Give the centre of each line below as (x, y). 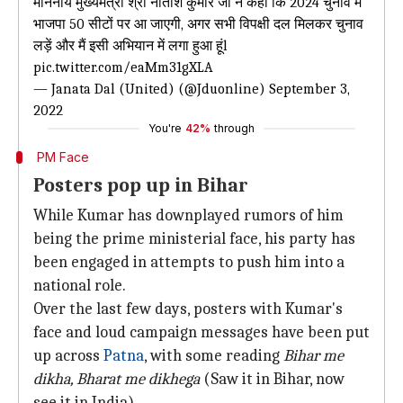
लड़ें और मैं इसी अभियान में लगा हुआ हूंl (130, 46)
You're (165, 128)
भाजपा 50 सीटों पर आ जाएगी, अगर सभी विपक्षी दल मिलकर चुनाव (198, 24)
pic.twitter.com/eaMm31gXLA (123, 67)
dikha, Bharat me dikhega (116, 379)
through (234, 128)
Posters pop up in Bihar (141, 185)
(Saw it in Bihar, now (272, 379)
